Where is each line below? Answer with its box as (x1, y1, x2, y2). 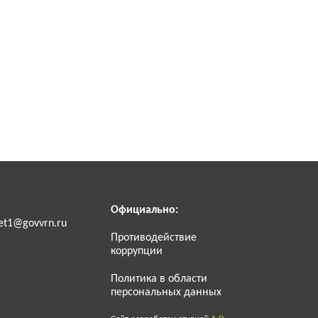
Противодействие (111, 231, 197, 243)
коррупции (111, 245, 163, 257)
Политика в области (111, 273, 208, 285)
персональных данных (111, 286, 222, 298)
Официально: (111, 204, 179, 216)
